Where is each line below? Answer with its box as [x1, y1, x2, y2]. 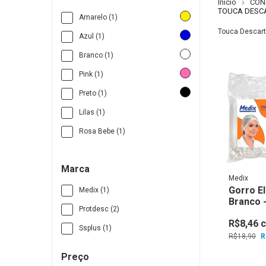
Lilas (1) [79, 108, 105, 117]
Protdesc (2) [79, 205, 119, 214]
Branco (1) [79, 51, 113, 60]
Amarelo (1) [79, 13, 118, 22]
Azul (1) [79, 32, 104, 41]
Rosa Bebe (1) [79, 127, 125, 136]
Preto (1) [79, 89, 107, 98]
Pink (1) [79, 70, 103, 79]
